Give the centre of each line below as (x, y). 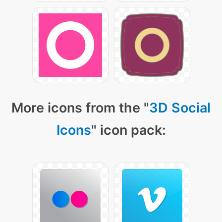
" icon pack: (128, 130)
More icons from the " (80, 108)
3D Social (180, 108)
